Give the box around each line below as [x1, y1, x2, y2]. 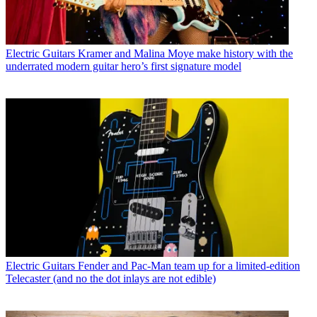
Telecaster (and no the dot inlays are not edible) [6, 272, 216, 285]
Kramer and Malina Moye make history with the [78, 47, 293, 59]
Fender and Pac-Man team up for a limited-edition [78, 260, 300, 272]
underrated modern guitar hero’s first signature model [6, 59, 241, 72]
